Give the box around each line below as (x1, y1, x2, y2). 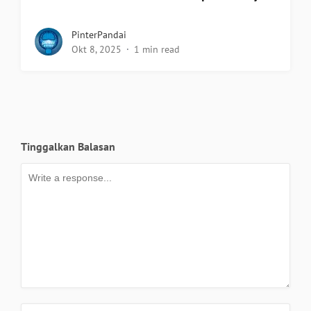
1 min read (134, 43, 180, 56)
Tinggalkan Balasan (21, 140, 115, 154)
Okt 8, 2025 (72, 43, 121, 56)
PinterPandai (72, 28, 126, 42)
